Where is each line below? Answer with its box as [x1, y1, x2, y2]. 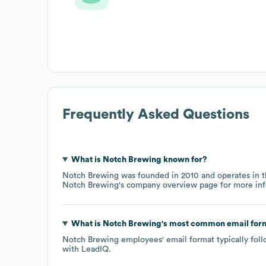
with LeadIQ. [62, 245, 111, 254]
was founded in [119, 171, 181, 180]
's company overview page [119, 180, 218, 189]
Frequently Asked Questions [62, 107, 249, 122]
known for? [161, 155, 207, 164]
